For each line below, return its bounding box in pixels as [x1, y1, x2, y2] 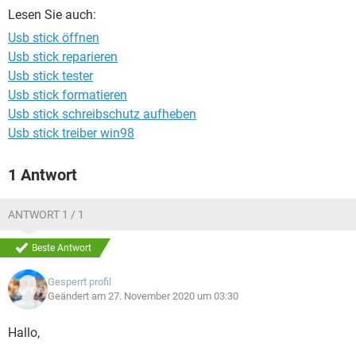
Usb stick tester [8, 68, 93, 83]
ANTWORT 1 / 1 [8, 208, 84, 221]
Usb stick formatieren [8, 87, 127, 103]
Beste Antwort [32, 242, 91, 253]
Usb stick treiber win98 [8, 126, 134, 141]
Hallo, [8, 325, 40, 340]
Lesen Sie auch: [8, 7, 96, 22]
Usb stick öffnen [8, 30, 99, 45]
